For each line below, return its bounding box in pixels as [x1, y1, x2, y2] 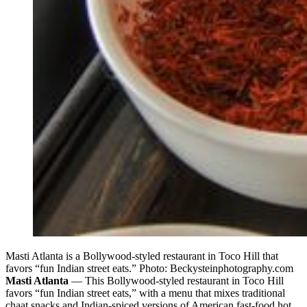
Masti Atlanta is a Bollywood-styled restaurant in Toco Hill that [5, 249, 278, 262]
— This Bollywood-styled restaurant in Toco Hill [69, 274, 284, 286]
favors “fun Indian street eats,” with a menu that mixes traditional [5, 286, 285, 299]
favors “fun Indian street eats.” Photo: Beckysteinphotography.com [5, 262, 293, 274]
